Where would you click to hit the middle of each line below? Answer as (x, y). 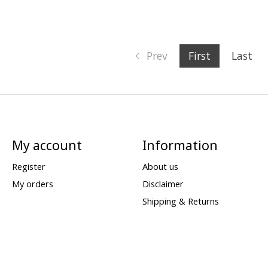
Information (180, 145)
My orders (32, 184)
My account (47, 145)
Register (28, 167)
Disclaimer (163, 184)
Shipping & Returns (180, 201)
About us (160, 167)
